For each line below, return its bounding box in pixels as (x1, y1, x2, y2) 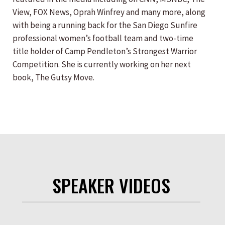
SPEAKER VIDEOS (52, 172, 170, 198)
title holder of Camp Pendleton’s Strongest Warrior (13, 46, 197, 57)
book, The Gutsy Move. (13, 72, 94, 83)
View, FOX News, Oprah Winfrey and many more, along (13, 7, 205, 18)
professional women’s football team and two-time (13, 33, 193, 44)
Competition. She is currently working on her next (13, 59, 191, 70)
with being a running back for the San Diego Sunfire (13, 20, 197, 31)
